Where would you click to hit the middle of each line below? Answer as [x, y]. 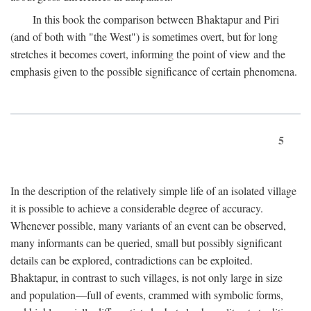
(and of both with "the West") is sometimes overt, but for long [144, 37]
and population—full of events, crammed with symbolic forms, [147, 295]
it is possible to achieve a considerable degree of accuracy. [137, 208]
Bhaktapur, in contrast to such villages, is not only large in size [146, 278]
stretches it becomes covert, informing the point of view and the [148, 54]
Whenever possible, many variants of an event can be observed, [148, 226]
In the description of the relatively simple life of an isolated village [153, 191]
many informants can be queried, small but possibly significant [146, 243]
